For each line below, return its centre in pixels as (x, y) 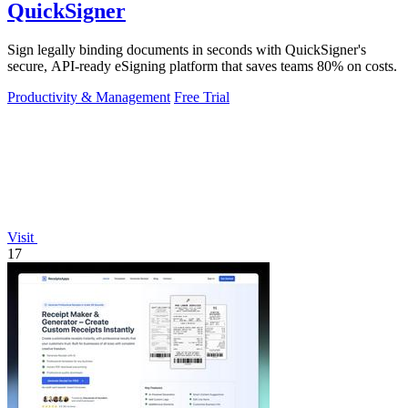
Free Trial (202, 97)
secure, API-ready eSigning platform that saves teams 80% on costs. (202, 66)
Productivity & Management (89, 97)
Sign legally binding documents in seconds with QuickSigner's (187, 49)
